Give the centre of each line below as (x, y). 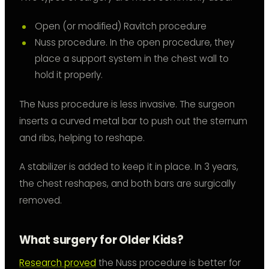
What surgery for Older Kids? (101, 240)
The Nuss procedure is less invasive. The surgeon (127, 104)
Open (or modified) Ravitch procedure (121, 26)
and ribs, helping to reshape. (82, 138)
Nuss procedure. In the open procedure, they (134, 43)
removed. (41, 201)
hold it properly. (69, 75)
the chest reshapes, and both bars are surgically (127, 184)
